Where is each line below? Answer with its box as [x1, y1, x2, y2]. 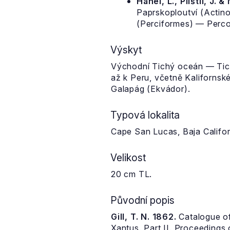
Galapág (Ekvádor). [111, 84, 190, 94]
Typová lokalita [110, 109, 180, 121]
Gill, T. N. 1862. [111, 212, 177, 222]
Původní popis [110, 194, 175, 206]
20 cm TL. [111, 169, 152, 179]
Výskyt [110, 44, 142, 56]
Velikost [110, 151, 146, 164]
